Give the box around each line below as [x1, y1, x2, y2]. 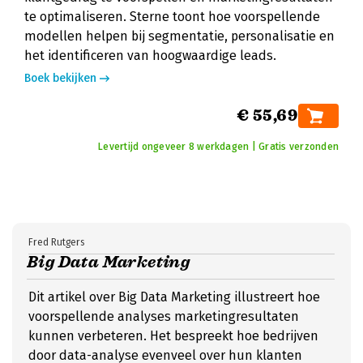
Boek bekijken [24, 71, 96, 85]
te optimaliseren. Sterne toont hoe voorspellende [24, 9, 320, 24]
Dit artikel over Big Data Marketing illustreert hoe [28, 289, 320, 305]
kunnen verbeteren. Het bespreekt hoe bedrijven [28, 328, 318, 344]
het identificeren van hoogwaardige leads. [24, 48, 276, 63]
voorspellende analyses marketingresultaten [28, 309, 299, 324]
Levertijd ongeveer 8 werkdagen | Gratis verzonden [98, 141, 339, 152]
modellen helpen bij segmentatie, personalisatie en [24, 28, 335, 44]
